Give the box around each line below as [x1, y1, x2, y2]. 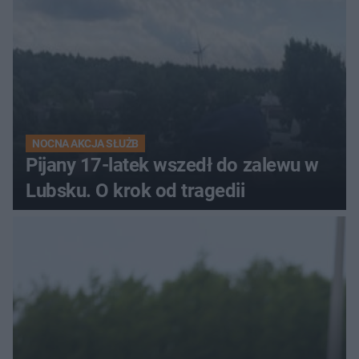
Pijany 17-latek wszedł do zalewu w [26, 154, 319, 177]
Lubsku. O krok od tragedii [26, 179, 245, 203]
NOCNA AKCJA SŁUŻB [32, 137, 139, 151]
